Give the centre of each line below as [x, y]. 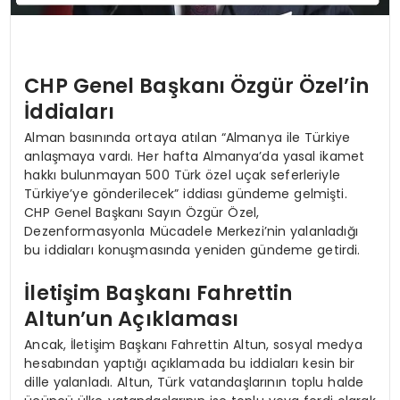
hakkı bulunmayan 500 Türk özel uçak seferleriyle [182, 175]
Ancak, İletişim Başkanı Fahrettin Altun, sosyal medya [193, 345]
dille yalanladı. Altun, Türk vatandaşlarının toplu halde [194, 383]
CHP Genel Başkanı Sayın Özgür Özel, [142, 213]
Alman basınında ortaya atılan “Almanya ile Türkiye [187, 138]
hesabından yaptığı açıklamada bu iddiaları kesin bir [190, 364]
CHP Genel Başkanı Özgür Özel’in [196, 85]
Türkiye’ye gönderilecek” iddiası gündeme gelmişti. [186, 194]
